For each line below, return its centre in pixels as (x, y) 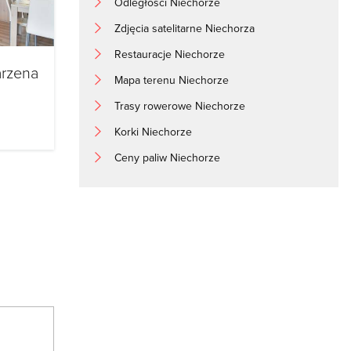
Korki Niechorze (154, 131)
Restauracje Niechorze (170, 54)
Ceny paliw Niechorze (168, 157)
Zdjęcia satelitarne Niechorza (185, 28)
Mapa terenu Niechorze (172, 80)
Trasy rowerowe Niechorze (180, 105)
